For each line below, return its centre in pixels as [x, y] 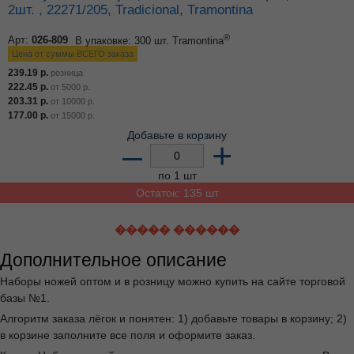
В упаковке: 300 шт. [122, 40]
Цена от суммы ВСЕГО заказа [73, 53]
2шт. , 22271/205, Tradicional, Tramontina [130, 10]
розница [66, 72]
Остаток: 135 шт [177, 192]
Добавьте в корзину [177, 135]
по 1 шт [177, 175]
